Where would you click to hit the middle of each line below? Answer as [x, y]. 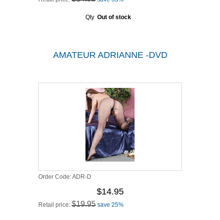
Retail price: [55, 205]
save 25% [110, 205]
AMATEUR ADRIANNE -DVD [110, 55]
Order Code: [55, 177]
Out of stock [114, 17]
